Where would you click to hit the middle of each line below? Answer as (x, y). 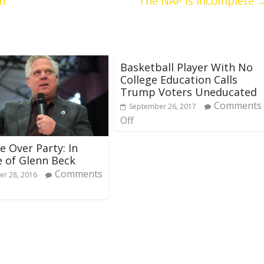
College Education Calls (179, 80)
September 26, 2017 (163, 107)
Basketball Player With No (187, 67)
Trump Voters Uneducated (189, 92)
